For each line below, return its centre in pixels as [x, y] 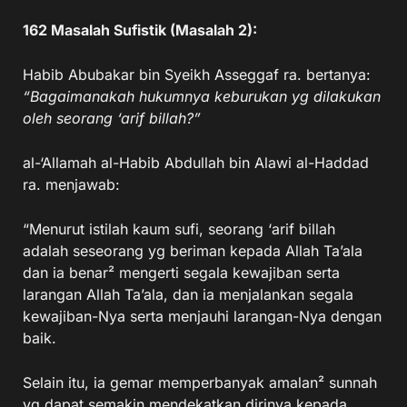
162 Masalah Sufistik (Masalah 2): [140, 30]
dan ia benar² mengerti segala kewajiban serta [181, 273]
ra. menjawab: [71, 184]
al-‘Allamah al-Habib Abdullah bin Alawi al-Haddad [196, 163]
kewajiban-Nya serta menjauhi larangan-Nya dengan [202, 316]
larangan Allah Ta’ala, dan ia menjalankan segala [188, 294]
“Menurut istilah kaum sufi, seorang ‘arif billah [179, 229]
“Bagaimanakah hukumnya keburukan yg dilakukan [202, 96]
